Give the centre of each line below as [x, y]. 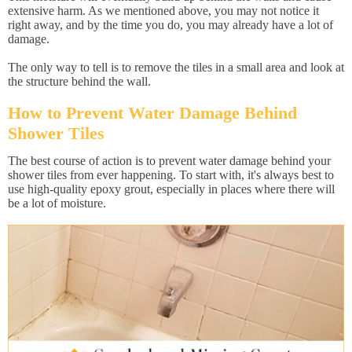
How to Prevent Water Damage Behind [152, 113]
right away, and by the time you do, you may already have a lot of [170, 25]
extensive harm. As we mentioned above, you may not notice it [163, 11]
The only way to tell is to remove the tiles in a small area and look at [176, 67]
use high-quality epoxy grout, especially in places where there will [171, 189]
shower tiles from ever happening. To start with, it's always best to [171, 175]
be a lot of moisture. [57, 203]
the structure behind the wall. [79, 81]
